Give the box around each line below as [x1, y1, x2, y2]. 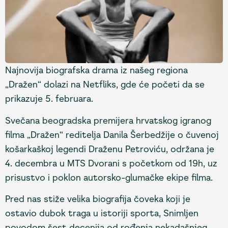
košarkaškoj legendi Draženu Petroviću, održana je [5, 143, 214, 155]
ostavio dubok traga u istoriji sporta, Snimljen [5, 208, 198, 219]
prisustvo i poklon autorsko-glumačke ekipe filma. [5, 172, 213, 183]
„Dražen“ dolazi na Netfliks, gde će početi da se [5, 79, 205, 91]
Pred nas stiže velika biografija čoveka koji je [5, 193, 190, 205]
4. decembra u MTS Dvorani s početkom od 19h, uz [5, 157, 217, 169]
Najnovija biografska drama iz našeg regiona [5, 65, 188, 76]
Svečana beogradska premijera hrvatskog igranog [5, 115, 211, 126]
